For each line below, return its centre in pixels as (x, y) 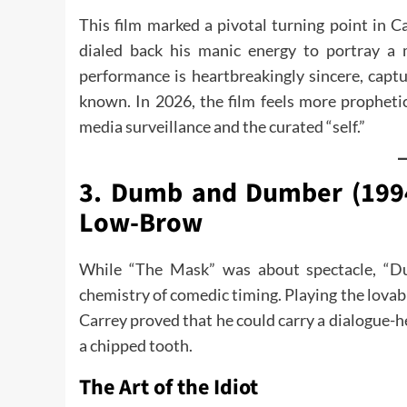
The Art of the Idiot (169, 387)
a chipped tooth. (136, 345)
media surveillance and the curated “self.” (222, 126)
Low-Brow (141, 223)
